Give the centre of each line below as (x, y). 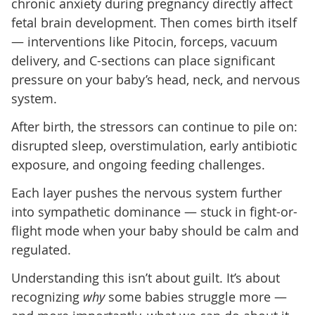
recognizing (47, 296)
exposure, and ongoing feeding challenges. (138, 164)
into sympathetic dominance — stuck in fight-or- (154, 211)
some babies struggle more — (195, 296)
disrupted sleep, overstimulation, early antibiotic (154, 145)
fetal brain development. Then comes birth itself (154, 22)
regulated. (41, 249)
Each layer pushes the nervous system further (146, 192)
